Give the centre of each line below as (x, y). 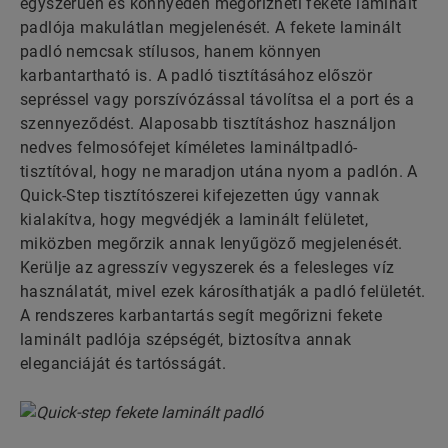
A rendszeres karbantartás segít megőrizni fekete (201, 316)
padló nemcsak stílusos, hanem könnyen (171, 52)
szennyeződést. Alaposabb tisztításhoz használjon (208, 124)
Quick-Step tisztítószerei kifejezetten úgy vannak (200, 196)
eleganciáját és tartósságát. (123, 364)
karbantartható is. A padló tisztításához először (196, 76)
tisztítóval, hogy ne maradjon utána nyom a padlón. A (219, 172)
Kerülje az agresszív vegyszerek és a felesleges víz (207, 268)
